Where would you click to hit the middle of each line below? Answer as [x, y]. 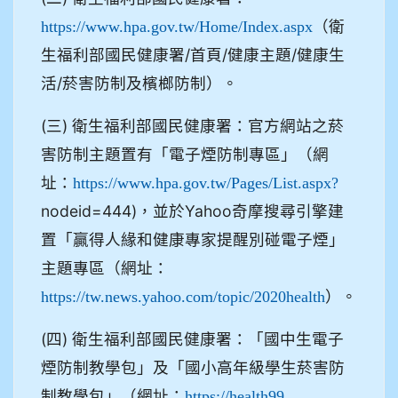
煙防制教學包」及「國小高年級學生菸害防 [193, 367]
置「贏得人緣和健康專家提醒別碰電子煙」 [193, 239]
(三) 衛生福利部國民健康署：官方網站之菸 [192, 125]
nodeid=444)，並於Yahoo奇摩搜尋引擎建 [192, 211]
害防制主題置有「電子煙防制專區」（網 [185, 154]
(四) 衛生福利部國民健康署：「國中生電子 [192, 338]
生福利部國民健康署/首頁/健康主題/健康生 [193, 54]
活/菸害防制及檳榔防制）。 [139, 83]
